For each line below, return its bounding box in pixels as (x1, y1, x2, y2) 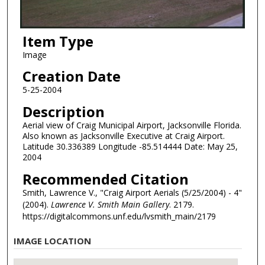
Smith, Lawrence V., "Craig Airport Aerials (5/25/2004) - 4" (22, 186, 242, 198)
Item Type (22, 31, 93, 51)
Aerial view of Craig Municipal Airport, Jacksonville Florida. (22, 119, 241, 131)
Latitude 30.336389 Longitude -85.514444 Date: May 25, (22, 141, 238, 153)
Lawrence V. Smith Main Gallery (50, 198, 169, 210)
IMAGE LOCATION (14, 235, 92, 247)
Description (22, 102, 105, 122)
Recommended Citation (22, 169, 189, 189)
